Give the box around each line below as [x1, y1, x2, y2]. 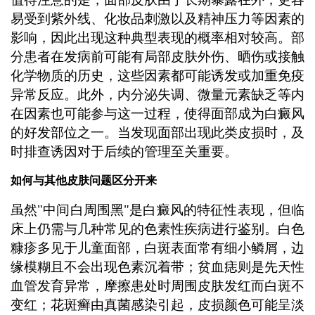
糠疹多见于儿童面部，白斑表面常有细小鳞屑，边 [10, 240, 305, 255]
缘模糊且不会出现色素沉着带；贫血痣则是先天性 [10, 259, 305, 274]
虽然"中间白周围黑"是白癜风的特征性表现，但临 [10, 202, 305, 217]
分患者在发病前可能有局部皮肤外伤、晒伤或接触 [10, 49, 305, 65]
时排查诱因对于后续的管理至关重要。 [10, 144, 238, 160]
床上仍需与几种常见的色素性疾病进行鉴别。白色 [10, 221, 305, 236]
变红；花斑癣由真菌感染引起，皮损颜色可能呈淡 [10, 297, 305, 312]
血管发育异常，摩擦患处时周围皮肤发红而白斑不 [10, 278, 305, 293]
